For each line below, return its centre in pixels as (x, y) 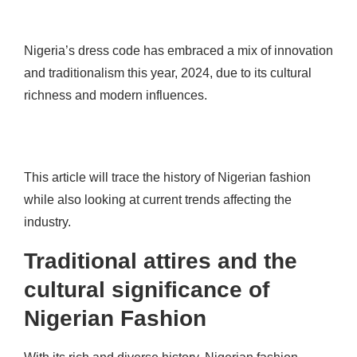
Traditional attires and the (161, 261)
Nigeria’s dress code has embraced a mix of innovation (178, 51)
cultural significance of (147, 290)
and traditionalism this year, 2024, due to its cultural (168, 73)
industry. (47, 222)
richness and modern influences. (117, 96)
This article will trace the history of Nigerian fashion (167, 178)
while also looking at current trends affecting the (158, 200)
